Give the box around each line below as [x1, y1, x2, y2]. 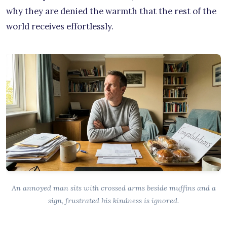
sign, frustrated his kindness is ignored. [48, 196, 179, 206]
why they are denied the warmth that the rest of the [6, 5, 216, 17]
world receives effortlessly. [6, 20, 113, 32]
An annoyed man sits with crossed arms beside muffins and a [11, 183, 216, 193]
